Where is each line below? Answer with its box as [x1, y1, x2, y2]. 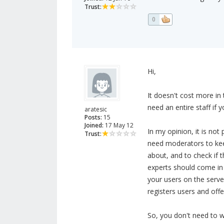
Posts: [84, 113, 102, 122]
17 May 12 [103, 121, 133, 130]
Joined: [84, 121, 103, 130]
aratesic [84, 105, 107, 114]
